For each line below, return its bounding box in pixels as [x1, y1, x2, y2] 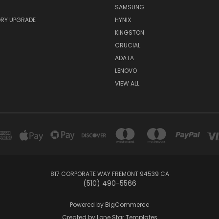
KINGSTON [114, 28, 144, 37]
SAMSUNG [114, 2, 144, 11]
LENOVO [114, 66, 137, 75]
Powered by [70, 200, 105, 209]
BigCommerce [105, 200, 149, 209]
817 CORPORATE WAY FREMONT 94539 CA [50, 169, 169, 178]
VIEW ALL [114, 79, 139, 88]
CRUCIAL [114, 41, 140, 49]
